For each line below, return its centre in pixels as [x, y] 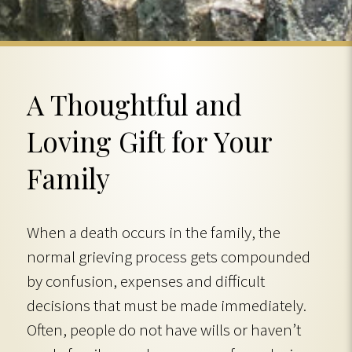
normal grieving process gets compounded [169, 257]
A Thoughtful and [134, 104]
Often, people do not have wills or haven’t [164, 330]
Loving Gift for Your [149, 141]
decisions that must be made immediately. [167, 305]
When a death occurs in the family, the [154, 232]
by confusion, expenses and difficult [146, 281]
